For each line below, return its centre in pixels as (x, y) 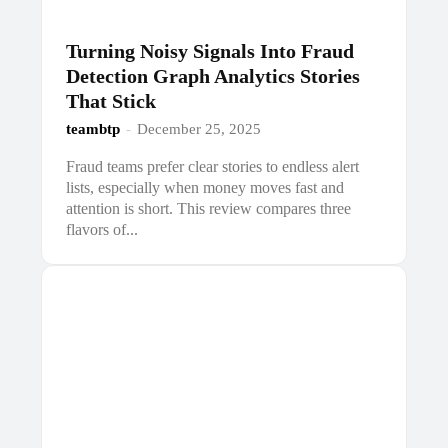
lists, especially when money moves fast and (205, 188)
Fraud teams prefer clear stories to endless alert (213, 167)
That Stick (111, 101)
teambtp (93, 129)
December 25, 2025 (199, 129)
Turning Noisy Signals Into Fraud (210, 51)
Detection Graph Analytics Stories (213, 76)
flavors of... (102, 230)
